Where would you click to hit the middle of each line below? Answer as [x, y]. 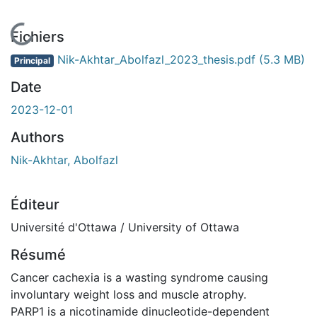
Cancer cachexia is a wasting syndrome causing [139, 277]
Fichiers [38, 36]
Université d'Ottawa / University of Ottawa [125, 227]
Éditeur [35, 204]
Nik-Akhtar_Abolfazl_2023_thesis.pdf [156, 59]
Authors [38, 137]
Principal [32, 60]
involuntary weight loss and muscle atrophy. [128, 294]
